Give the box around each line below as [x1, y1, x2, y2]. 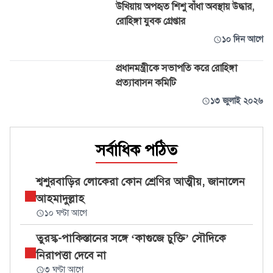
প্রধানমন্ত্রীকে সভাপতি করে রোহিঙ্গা [116, 62, 238, 74]
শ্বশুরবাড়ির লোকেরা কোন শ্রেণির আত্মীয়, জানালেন [35, 175, 245, 188]
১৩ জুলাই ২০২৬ [210, 96, 263, 106]
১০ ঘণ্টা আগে [44, 208, 87, 218]
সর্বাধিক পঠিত [96, 140, 177, 160]
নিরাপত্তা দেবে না [35, 249, 106, 262]
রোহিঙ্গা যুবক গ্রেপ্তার [116, 15, 186, 27]
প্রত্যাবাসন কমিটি [116, 77, 177, 89]
